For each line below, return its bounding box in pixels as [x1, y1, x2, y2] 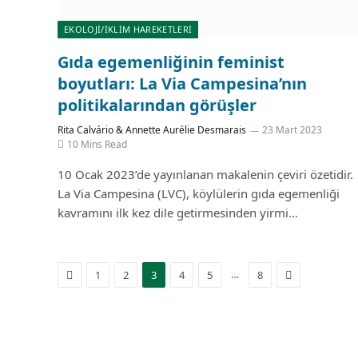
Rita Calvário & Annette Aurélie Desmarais [58, 122, 246, 137]
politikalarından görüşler [58, 93, 257, 116]
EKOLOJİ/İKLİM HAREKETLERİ [64, 22, 193, 35]
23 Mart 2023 [262, 122, 322, 137]
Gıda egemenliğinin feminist [58, 50, 284, 73]
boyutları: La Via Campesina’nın [58, 72, 307, 94]
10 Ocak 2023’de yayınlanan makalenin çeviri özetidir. [58, 165, 353, 182]
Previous [72, 265, 117, 281]
